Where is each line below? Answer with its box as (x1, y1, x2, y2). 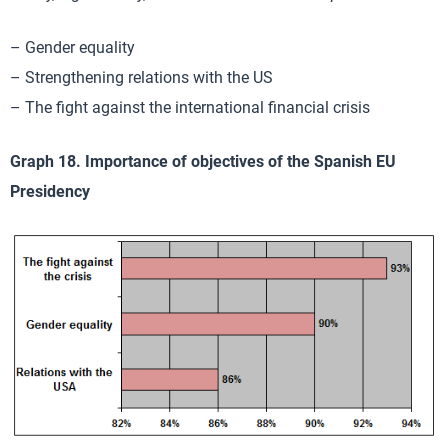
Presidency (10, 182, 90, 202)
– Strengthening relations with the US (10, 68, 273, 88)
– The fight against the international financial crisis (10, 98, 370, 118)
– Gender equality (10, 38, 135, 58)
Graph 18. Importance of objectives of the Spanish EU (10, 152, 396, 172)
